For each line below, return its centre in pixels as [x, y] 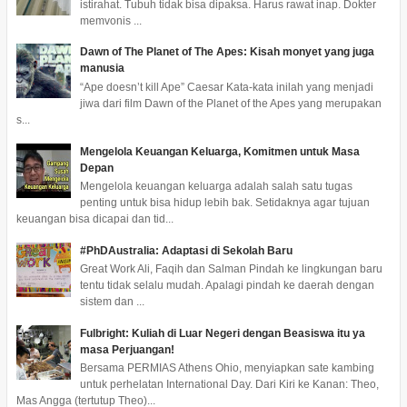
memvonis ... [110, 20]
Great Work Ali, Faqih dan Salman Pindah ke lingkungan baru [231, 269]
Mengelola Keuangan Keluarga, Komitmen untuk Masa [219, 151]
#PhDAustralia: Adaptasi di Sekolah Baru [186, 250]
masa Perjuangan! [127, 349]
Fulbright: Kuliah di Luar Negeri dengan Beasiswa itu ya [222, 333]
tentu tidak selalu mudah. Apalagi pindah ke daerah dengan [227, 286]
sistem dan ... [112, 302]
